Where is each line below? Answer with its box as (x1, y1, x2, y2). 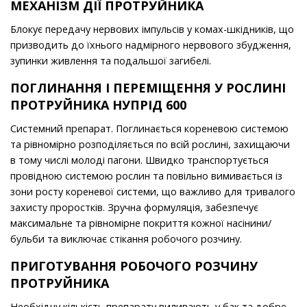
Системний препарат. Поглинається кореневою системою (10, 122, 288, 136)
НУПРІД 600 (112, 97, 186, 114)
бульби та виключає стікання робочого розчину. (10, 232, 245, 246)
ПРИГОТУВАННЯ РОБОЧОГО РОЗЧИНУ (10, 258, 258, 275)
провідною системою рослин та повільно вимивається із (10, 169, 282, 183)
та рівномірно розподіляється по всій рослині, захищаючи (10, 138, 290, 151)
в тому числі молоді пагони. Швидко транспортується (10, 153, 269, 167)
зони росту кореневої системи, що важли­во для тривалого (10, 185, 295, 199)
